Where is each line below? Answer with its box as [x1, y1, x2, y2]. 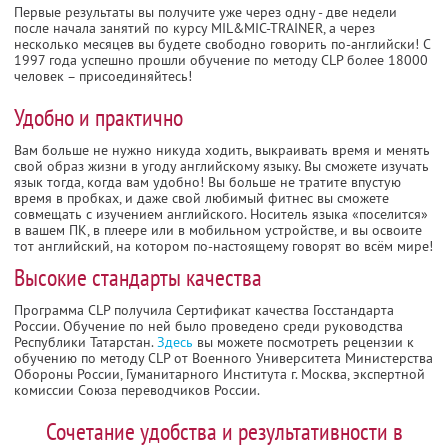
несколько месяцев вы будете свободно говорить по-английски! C [14, 34, 430, 53]
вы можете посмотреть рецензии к [193, 332, 414, 351]
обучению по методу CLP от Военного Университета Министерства [14, 348, 433, 367]
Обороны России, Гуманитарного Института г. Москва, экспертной [14, 364, 425, 383]
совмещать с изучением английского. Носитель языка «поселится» [14, 204, 428, 223]
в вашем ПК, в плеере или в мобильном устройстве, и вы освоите [14, 220, 422, 239]
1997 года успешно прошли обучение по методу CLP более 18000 [14, 50, 428, 69]
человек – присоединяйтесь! [14, 66, 192, 85]
